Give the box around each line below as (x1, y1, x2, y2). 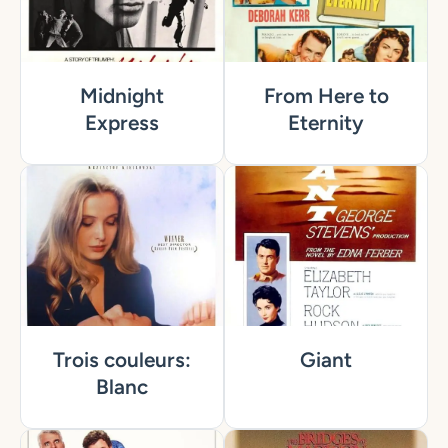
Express (85, 110, 159, 136)
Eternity (288, 110, 364, 136)
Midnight (80, 83, 164, 109)
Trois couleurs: (53, 347, 191, 373)
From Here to (263, 83, 389, 109)
